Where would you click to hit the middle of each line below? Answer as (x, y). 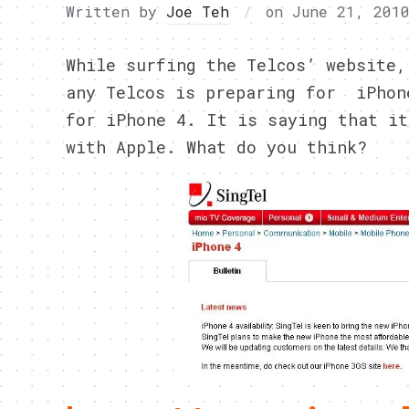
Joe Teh (198, 11)
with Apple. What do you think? (216, 147)
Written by (116, 11)
